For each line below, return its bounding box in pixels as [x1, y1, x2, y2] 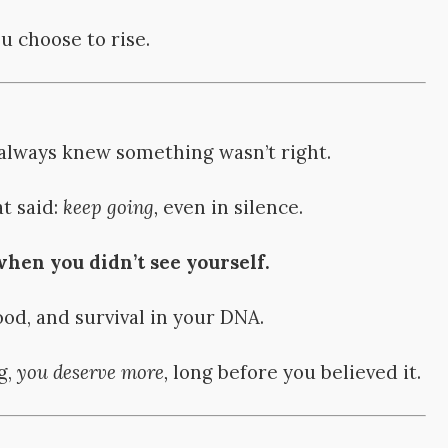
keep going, [63, 194, 159, 219]
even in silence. [158, 194, 304, 219]
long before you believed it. [168, 360, 422, 385]
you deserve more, [17, 360, 169, 385]
